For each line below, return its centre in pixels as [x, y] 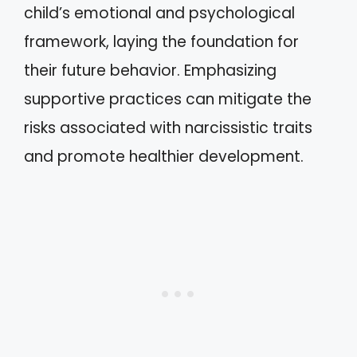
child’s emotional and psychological [159, 13]
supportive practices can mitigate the [168, 99]
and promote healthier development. [164, 157]
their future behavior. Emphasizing [150, 71]
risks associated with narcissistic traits [168, 128]
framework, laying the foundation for [161, 42]
